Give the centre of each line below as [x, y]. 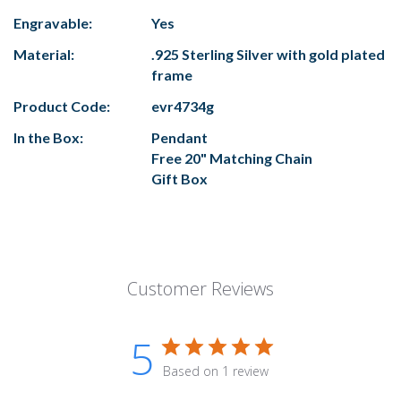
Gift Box [179, 179]
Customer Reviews [200, 289]
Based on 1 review [215, 371]
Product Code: [62, 107]
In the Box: [48, 138]
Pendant [179, 138]
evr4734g [183, 107]
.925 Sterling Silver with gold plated [268, 55]
